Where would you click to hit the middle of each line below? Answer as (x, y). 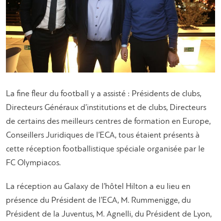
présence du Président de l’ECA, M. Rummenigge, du (98, 201)
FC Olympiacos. (33, 163)
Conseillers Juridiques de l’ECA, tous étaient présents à (103, 136)
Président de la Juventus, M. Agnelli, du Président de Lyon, (109, 215)
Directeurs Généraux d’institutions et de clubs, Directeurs (106, 108)
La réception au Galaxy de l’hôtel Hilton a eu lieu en (98, 187)
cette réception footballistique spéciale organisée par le (105, 149)
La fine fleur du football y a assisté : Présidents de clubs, (104, 94)
